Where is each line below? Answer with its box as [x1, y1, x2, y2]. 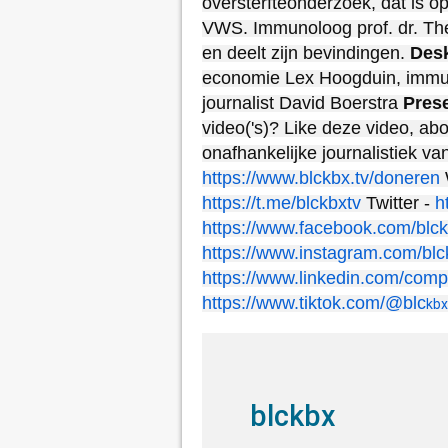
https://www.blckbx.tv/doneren [202, 168, 440, 188]
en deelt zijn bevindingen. [202, 43, 410, 63]
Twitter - [361, 193, 435, 213]
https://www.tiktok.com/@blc [202, 293, 426, 313]
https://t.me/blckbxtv [202, 193, 361, 213]
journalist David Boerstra [202, 93, 403, 113]
